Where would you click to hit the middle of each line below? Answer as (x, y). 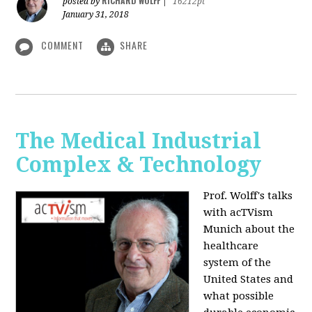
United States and (249, 279)
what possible (239, 296)
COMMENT (63, 45)
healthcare (231, 245)
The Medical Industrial (139, 141)
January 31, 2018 (96, 15)
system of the (237, 262)
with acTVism (239, 212)
